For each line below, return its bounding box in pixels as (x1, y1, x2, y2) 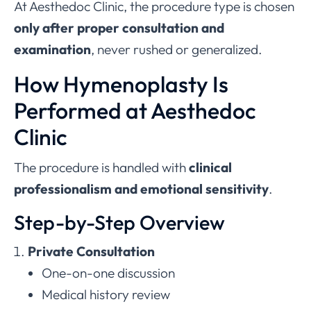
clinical (189, 159, 232, 176)
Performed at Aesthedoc (14, 96, 256, 125)
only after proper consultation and (14, 19, 224, 37)
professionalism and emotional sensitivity (14, 180, 269, 198)
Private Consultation (28, 243, 155, 260)
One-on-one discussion (42, 264, 175, 282)
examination (14, 41, 91, 58)
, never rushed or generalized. (91, 41, 262, 58)
